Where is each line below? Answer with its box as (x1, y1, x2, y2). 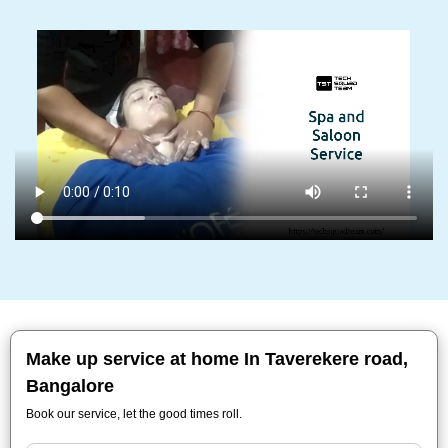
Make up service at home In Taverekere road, (26, 349, 408, 369)
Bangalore (26, 376, 114, 396)
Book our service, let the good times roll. (26, 407, 242, 421)
